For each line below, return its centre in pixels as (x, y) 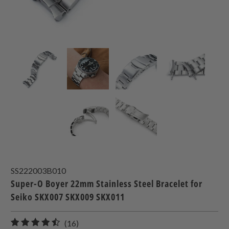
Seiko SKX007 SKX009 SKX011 (68, 197)
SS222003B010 (39, 170)
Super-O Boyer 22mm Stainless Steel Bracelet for (107, 183)
